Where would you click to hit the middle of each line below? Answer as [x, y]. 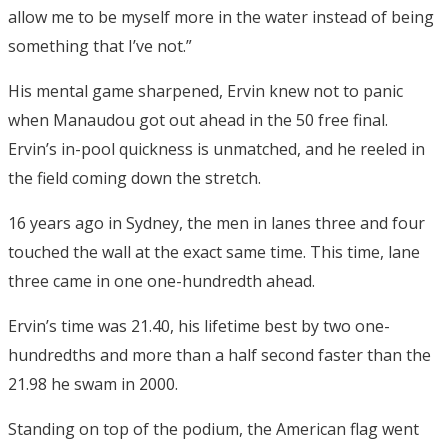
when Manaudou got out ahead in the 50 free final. [198, 120]
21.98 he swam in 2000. [93, 384]
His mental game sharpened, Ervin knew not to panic [205, 91]
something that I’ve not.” [100, 46]
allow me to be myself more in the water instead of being [221, 17]
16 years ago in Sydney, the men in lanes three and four [216, 223]
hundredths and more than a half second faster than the [219, 355]
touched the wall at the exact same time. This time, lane [214, 252]
